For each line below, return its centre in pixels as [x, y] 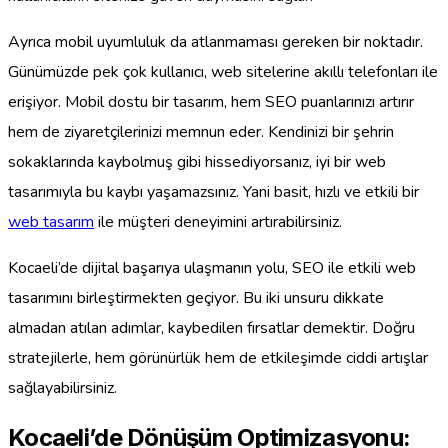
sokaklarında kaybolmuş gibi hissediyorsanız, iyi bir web [197, 162]
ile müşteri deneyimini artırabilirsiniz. [218, 222]
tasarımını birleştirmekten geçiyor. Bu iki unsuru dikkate [196, 298]
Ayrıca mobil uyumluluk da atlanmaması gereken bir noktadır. [215, 42]
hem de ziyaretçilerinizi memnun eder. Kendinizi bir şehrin [201, 132]
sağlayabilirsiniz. [62, 388]
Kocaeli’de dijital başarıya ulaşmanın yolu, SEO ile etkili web [212, 268]
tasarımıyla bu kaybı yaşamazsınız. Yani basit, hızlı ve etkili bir [213, 192]
